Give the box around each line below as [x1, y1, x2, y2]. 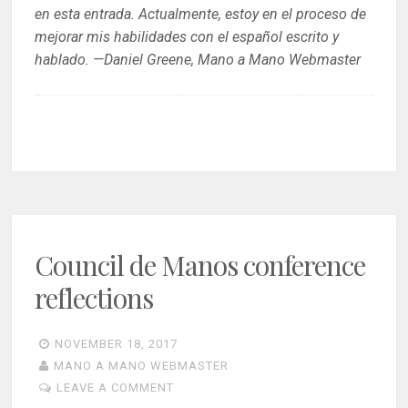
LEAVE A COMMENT [56, 380, 175, 394]
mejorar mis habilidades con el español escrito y [35, 28, 340, 46]
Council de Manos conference [35, 247, 366, 284]
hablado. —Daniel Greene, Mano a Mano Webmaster [35, 51, 362, 69]
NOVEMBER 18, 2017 [55, 336, 178, 351]
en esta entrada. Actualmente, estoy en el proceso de [35, 5, 367, 24]
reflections [35, 280, 154, 317]
